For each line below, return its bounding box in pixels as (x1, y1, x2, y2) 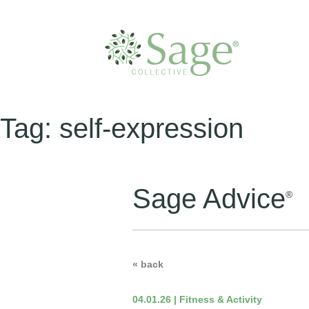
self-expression (59, 113, 243, 143)
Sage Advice (132, 183, 286, 214)
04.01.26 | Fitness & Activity (132, 294, 262, 305)
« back (132, 259, 163, 270)
